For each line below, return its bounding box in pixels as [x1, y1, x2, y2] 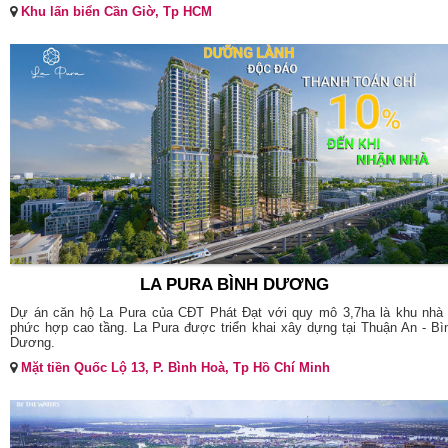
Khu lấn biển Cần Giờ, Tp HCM [21, 4, 212, 20]
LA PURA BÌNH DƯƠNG [139, 275, 329, 295]
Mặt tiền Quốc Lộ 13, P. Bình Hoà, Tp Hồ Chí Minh [21, 360, 330, 376]
